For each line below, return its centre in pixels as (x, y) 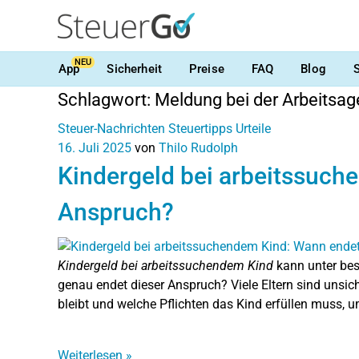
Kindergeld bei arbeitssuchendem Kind (165, 265)
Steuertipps (200, 129)
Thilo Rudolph (198, 148)
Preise (206, 69)
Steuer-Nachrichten (111, 129)
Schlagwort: (106, 100)
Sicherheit (134, 69)
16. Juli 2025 (95, 148)
